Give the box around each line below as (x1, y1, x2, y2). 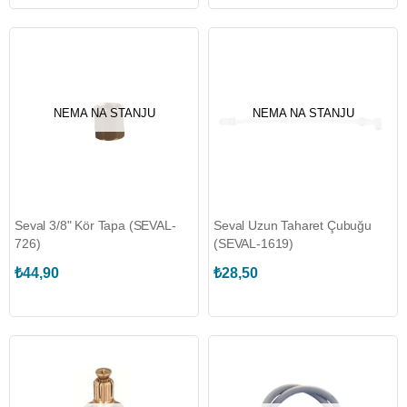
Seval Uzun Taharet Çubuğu (213, 218, 372, 233)
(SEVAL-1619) (213, 236, 294, 251)
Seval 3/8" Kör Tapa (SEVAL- (15, 218, 176, 233)
